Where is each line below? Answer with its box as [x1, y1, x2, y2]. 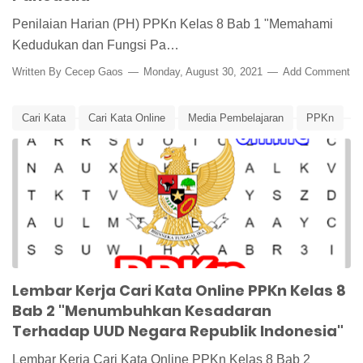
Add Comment [283, 66, 350, 79]
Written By [12, 66, 65, 79]
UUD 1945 [156, 139, 203, 152]
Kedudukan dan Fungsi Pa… [12, 38, 179, 53]
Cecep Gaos [65, 66, 123, 79]
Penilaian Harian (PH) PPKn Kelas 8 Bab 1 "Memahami [12, 17, 333, 32]
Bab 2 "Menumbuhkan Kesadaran [12, 301, 271, 322]
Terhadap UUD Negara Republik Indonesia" [12, 321, 344, 342]
